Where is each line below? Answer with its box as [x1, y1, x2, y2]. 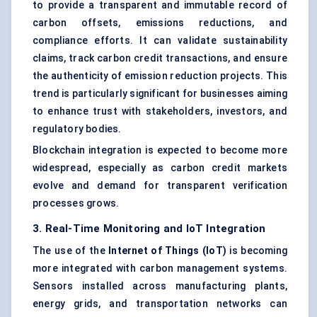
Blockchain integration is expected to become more [33, 144, 287, 156]
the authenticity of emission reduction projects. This [33, 70, 287, 82]
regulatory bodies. [33, 123, 122, 135]
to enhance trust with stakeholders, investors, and [33, 105, 287, 117]
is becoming [226, 245, 288, 257]
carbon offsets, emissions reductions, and [33, 17, 287, 29]
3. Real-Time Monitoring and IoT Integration [33, 222, 266, 236]
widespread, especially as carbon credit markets [33, 162, 287, 174]
